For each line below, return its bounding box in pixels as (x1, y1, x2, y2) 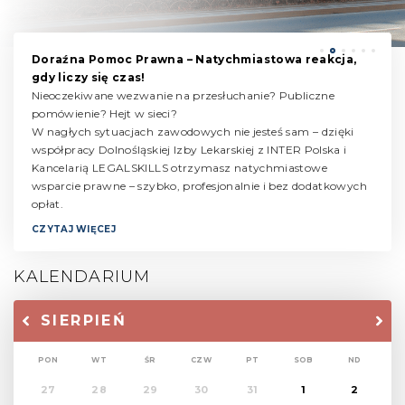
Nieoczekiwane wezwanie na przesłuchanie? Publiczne (32, 89, 334, 102)
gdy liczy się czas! (32, 71, 146, 84)
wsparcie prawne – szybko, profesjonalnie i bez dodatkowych (32, 179, 367, 193)
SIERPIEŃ (41, 312, 127, 329)
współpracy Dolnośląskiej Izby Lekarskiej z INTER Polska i (32, 143, 347, 156)
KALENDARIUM (14, 267, 150, 287)
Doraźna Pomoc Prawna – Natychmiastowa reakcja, (32, 52, 357, 66)
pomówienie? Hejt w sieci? (32, 107, 177, 120)
